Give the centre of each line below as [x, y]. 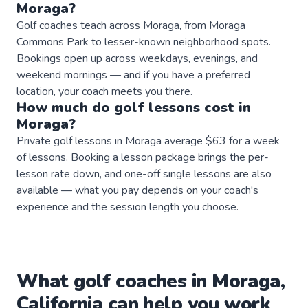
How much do [65, 107]
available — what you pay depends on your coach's [137, 190]
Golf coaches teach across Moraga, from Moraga [131, 25]
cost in [225, 107]
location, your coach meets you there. [104, 91]
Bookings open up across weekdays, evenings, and [137, 58]
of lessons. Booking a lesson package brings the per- [143, 157]
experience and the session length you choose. [128, 207]
